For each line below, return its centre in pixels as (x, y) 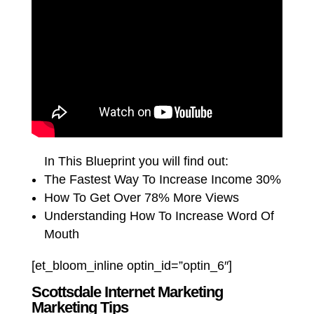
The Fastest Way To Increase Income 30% (162, 180)
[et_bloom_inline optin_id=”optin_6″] (131, 266)
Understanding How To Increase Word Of (159, 216)
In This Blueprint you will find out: (136, 162)
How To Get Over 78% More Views (141, 198)
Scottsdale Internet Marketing (127, 292)
